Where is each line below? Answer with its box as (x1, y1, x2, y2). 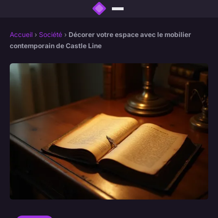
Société (39, 31, 62, 39)
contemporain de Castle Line (10, 42, 102, 50)
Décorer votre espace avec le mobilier (69, 31, 191, 39)
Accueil (10, 31, 33, 39)
